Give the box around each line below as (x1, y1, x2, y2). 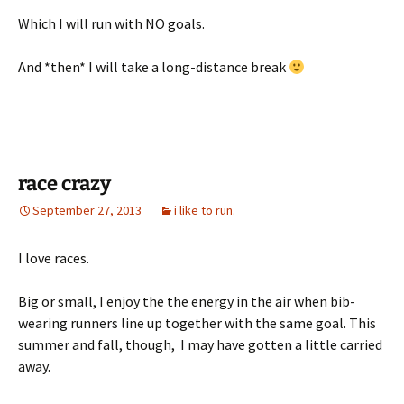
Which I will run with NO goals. (18, 14, 205, 33)
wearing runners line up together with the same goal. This (18, 314, 376, 333)
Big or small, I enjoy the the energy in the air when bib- (18, 292, 355, 311)
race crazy (18, 171, 111, 197)
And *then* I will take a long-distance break (18, 58, 289, 77)
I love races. (18, 249, 89, 268)
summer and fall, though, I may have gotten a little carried (18, 335, 382, 354)
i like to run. (174, 202, 235, 219)
